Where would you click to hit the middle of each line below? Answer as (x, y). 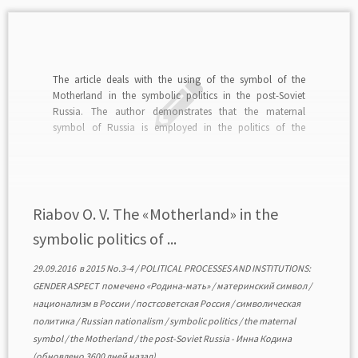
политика (54, 321)
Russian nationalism (122, 321)
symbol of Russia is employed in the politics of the (179, 127)
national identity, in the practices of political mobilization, (179, 143)
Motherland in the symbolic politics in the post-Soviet (179, 95)
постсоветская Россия (183, 303)
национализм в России (82, 303)
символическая (268, 303)
